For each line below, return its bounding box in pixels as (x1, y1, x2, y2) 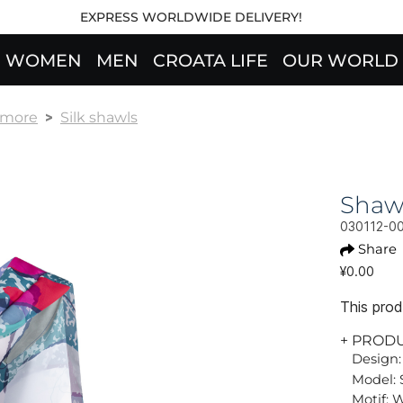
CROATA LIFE (152, 49, 268, 72)
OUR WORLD (282, 49, 399, 72)
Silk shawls (60, 109, 138, 126)
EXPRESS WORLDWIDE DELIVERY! (79, 9, 302, 25)
